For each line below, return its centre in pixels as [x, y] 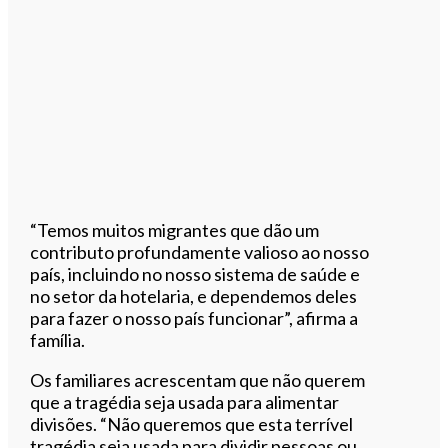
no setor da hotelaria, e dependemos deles [194, 295]
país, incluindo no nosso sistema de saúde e [195, 273]
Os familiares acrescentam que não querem [198, 379]
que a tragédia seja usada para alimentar [185, 401]
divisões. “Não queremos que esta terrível [192, 423]
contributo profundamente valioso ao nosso [200, 251]
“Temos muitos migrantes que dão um [175, 229]
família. [58, 339]
